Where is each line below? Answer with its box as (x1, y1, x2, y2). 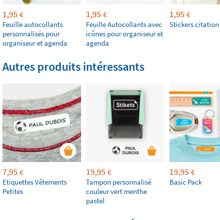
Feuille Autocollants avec (86, 19, 162, 29)
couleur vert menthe (86, 186, 147, 196)
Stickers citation (169, 19, 219, 29)
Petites (2, 186, 23, 196)
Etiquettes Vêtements (2, 177, 67, 187)
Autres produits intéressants (2, 58, 144, 74)
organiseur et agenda (2, 38, 67, 48)
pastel (86, 195, 105, 205)
